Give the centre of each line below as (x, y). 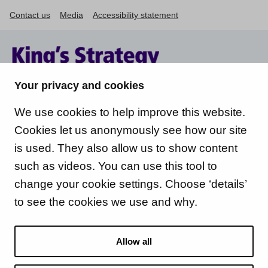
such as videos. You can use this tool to (116, 166)
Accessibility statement (135, 15)
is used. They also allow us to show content (126, 148)
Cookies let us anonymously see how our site (131, 130)
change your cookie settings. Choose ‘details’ (130, 184)
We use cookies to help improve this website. (130, 112)
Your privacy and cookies (79, 86)
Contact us (30, 15)
